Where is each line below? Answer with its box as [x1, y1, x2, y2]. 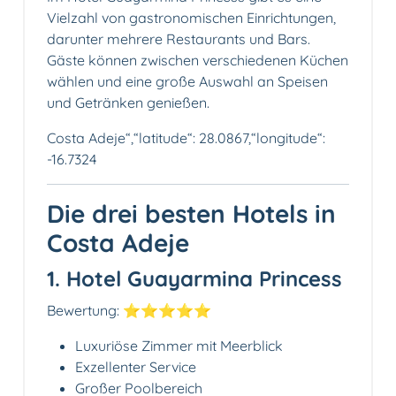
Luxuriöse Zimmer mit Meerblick [75, 337, 283, 355]
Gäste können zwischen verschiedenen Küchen [47, 51, 348, 70]
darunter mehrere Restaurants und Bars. [47, 30, 310, 49]
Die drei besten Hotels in [47, 198, 336, 230]
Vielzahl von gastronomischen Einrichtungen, [47, 9, 336, 27]
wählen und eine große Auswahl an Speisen [47, 72, 328, 91]
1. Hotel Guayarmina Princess [47, 265, 342, 293]
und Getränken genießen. [47, 94, 209, 112]
